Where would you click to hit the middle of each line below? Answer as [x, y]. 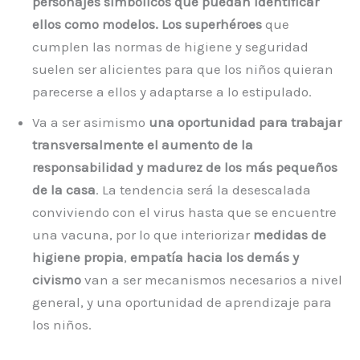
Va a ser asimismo [90, 123]
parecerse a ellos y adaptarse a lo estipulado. [172, 92]
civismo [57, 280]
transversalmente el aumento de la [143, 145]
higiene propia [78, 258]
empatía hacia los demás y [215, 258]
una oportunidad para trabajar [245, 123]
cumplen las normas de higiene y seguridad [170, 47]
